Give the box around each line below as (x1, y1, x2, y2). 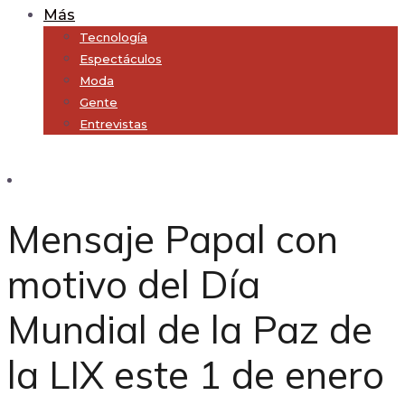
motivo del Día (7, 260, 260, 309)
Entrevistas (80, 117, 147, 131)
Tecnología (80, 30, 147, 44)
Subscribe (7, 150, 68, 167)
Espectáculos (80, 52, 162, 66)
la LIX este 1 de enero (7, 351, 384, 400)
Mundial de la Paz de (7, 306, 372, 354)
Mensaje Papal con (7, 215, 338, 264)
